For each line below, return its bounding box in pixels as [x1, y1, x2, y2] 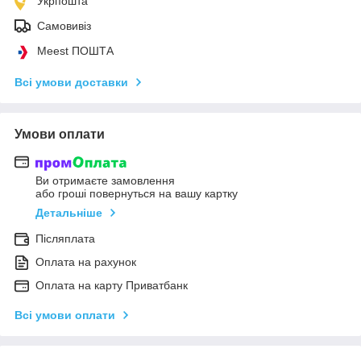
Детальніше [35, 206, 102, 220]
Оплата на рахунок [35, 255, 136, 269]
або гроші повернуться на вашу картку [35, 187, 238, 201]
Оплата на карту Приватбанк [35, 279, 188, 293]
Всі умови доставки [15, 75, 128, 89]
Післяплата [35, 232, 95, 246]
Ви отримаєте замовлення [35, 174, 175, 188]
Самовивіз [37, 19, 91, 32]
